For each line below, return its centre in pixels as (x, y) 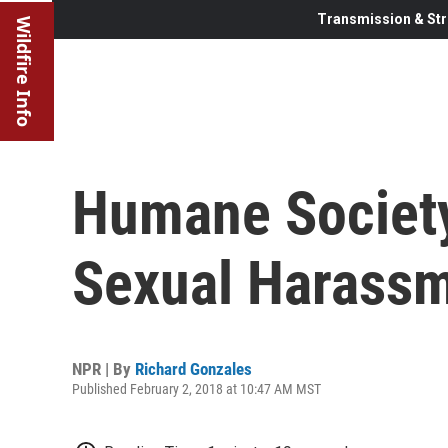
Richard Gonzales (193, 368)
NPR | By (103, 368)
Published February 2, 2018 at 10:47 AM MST (196, 388)
